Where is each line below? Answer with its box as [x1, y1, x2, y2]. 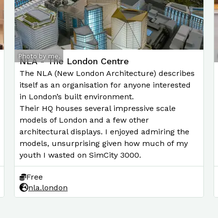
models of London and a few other [19, 115, 149, 125]
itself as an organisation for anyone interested [19, 80, 191, 90]
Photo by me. [18, 52, 60, 60]
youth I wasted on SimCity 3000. [19, 150, 141, 160]
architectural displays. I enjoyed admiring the [19, 127, 189, 136]
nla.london [28, 182, 68, 192]
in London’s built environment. [19, 92, 134, 101]
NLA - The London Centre [19, 56, 129, 66]
